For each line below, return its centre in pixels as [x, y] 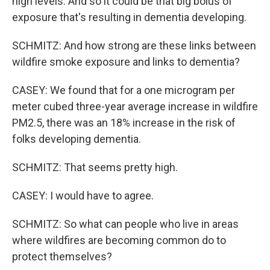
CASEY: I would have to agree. [83, 196]
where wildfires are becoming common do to [119, 240]
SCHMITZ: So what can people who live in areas [125, 224]
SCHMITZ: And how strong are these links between [134, 46]
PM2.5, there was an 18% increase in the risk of [124, 123]
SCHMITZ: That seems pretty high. [95, 167]
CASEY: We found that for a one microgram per [124, 90]
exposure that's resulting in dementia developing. [129, 17]
